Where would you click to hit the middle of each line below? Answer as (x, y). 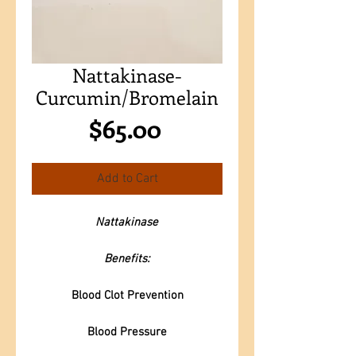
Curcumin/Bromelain (127, 97)
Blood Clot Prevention (127, 296)
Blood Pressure (127, 332)
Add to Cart (127, 179)
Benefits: (127, 259)
